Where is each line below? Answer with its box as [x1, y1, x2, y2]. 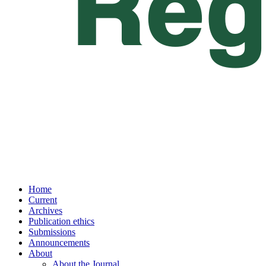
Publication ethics [28, 216, 94, 226]
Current [28, 195, 57, 205]
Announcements [28, 237, 90, 248]
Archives [28, 205, 62, 216]
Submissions [28, 227, 75, 237]
